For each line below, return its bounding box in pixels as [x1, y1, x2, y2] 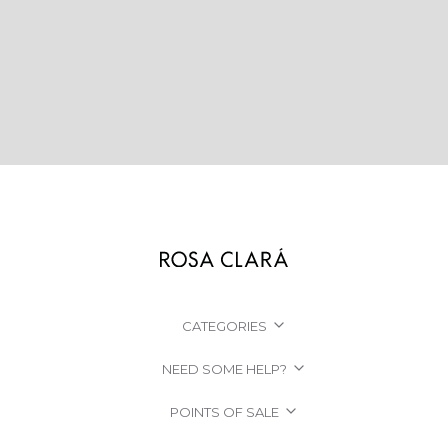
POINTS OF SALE [169, 403, 279, 420]
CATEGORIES [181, 317, 267, 334]
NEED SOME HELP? [161, 360, 287, 377]
